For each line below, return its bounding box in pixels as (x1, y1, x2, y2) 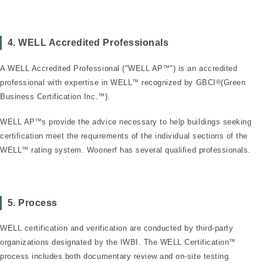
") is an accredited (170, 63, 238, 73)
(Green (221, 77, 246, 87)
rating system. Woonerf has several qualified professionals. (28, 146, 251, 155)
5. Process (7, 198, 58, 208)
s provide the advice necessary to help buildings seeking (42, 117, 252, 127)
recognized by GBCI (139, 77, 216, 87)
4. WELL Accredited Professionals (7, 38, 169, 48)
